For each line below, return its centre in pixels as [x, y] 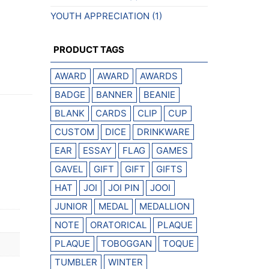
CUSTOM [74, 131]
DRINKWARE [163, 131]
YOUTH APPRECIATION [100, 16]
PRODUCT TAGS [89, 49]
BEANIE [159, 94]
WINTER [125, 262]
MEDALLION [164, 206]
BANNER [114, 94]
